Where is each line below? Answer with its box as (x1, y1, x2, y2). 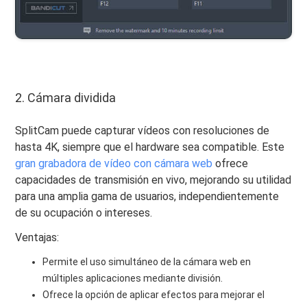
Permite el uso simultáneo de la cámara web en (42, 256, 251, 267)
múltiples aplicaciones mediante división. (42, 272, 223, 284)
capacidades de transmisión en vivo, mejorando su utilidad (15, 173, 292, 186)
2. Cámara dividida (15, 90, 116, 105)
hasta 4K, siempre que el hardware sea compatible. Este (15, 140, 285, 153)
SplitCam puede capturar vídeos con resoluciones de (15, 123, 270, 137)
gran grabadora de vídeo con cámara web (15, 156, 213, 170)
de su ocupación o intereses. (15, 206, 153, 219)
